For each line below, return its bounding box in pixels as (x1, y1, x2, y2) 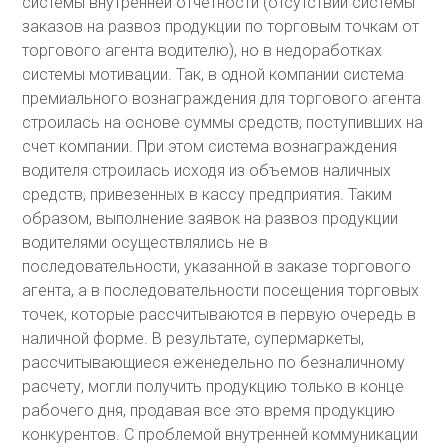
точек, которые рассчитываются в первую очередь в (22, 305, 417, 324)
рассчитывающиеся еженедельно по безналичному (22, 353, 406, 372)
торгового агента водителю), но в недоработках (22, 41, 383, 60)
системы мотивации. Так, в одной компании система (22, 65, 405, 84)
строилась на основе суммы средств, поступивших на (22, 113, 424, 132)
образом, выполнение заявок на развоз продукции (22, 209, 399, 228)
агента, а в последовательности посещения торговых (22, 281, 420, 300)
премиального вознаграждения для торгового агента (22, 89, 422, 108)
